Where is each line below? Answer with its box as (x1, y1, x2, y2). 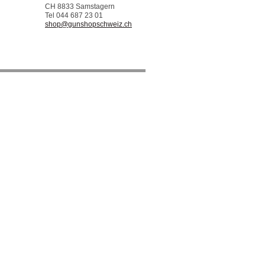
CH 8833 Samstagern (45, 2, 115, 11)
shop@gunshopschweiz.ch (45, 20, 132, 28)
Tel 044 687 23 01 (45, 11, 103, 20)
